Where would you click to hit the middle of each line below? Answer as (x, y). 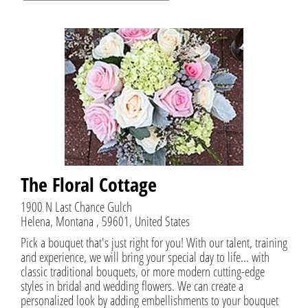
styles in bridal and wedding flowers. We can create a (132, 285)
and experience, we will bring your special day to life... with (145, 256)
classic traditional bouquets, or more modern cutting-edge (143, 271)
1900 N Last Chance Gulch (76, 206)
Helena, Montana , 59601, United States (105, 221)
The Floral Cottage (89, 184)
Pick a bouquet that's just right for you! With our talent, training (154, 242)
